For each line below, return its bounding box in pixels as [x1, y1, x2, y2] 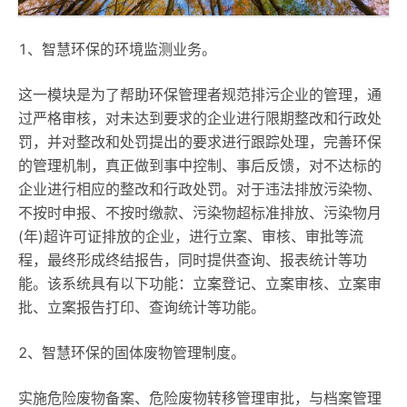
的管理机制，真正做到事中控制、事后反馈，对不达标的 [18, 156, 382, 175]
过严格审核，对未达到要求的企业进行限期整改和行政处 [18, 109, 382, 128]
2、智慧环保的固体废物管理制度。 [18, 343, 245, 362]
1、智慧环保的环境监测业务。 [18, 40, 216, 59]
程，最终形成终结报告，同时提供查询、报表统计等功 [18, 251, 367, 270]
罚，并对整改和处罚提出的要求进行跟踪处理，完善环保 [18, 133, 382, 152]
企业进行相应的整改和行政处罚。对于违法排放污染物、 [18, 180, 382, 199]
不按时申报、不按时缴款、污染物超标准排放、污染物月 [18, 203, 382, 223]
